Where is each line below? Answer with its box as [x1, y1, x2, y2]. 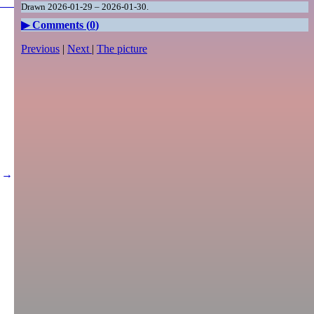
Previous [21, 43, 60, 55]
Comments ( [32, 19, 90, 32]
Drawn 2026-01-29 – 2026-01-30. [21, 1, 149, 13]
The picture [97, 43, 147, 55]
